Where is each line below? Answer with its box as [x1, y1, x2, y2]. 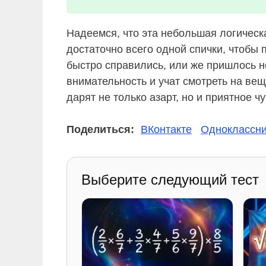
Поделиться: [66, 123, 134, 135]
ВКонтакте [141, 123, 192, 135]
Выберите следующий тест [81, 171, 259, 188]
